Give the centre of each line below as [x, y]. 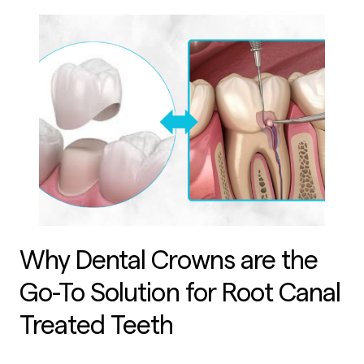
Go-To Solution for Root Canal [180, 294]
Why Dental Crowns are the [169, 261]
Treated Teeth [97, 326]
